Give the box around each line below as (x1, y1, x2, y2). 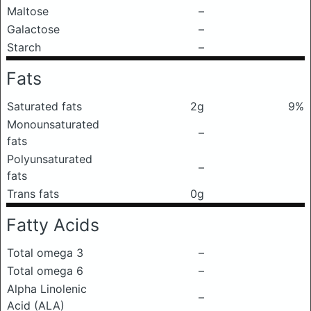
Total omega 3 (7, 246, 83, 260)
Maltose (7, 4, 49, 18)
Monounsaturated (7, 117, 99, 131)
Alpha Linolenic (7, 282, 87, 296)
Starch (7, 40, 41, 54)
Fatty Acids (6, 215, 99, 235)
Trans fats (7, 187, 59, 201)
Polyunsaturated (7, 152, 92, 166)
